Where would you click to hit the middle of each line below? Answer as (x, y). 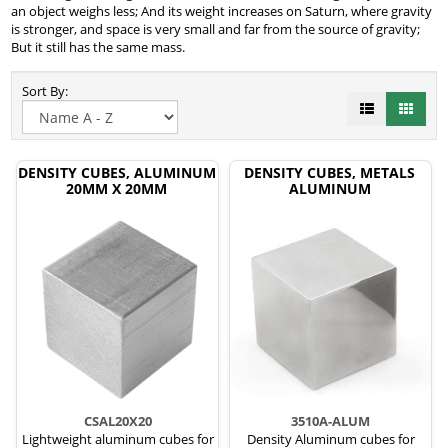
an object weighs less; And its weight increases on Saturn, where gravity (221, 11)
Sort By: (48, 91)
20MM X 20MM (116, 189)
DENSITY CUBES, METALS (329, 173)
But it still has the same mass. (98, 47)
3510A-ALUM (330, 421)
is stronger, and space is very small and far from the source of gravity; (215, 29)
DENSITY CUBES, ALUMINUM (116, 173)
